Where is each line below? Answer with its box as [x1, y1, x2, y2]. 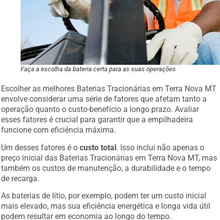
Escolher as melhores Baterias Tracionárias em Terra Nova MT [1, 84, 217, 94]
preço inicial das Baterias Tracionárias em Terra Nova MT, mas [1, 153, 218, 163]
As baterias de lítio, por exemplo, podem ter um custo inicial [1, 191, 207, 201]
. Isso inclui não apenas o [116, 142, 205, 152]
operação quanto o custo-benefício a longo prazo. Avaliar [1, 105, 199, 114]
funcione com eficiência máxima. [1, 125, 116, 135]
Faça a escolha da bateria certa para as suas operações [21, 65, 176, 73]
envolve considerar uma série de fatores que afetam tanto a [1, 94, 207, 104]
